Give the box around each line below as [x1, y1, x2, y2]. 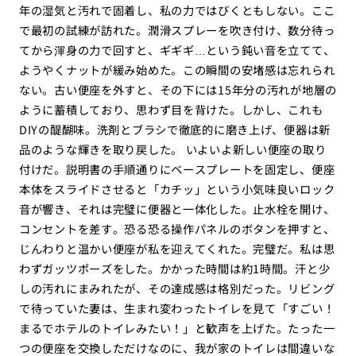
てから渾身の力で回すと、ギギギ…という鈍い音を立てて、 [18, 41, 335, 59]
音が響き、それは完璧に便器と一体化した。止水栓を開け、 [18, 200, 335, 218]
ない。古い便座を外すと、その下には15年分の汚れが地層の [18, 81, 338, 99]
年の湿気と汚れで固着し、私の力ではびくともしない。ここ [18, 2, 335, 19]
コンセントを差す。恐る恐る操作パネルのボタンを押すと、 [18, 220, 335, 238]
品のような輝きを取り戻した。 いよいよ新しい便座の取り [18, 141, 327, 158]
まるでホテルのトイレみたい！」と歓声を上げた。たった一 [18, 319, 335, 337]
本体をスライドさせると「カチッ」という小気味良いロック [18, 180, 335, 198]
